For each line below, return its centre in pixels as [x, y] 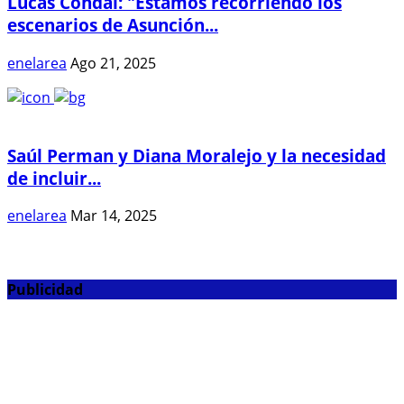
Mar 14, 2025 [114, 216]
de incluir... [54, 178]
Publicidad [45, 289]
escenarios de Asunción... [113, 25]
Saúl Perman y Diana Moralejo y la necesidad [197, 155]
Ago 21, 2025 [113, 63]
